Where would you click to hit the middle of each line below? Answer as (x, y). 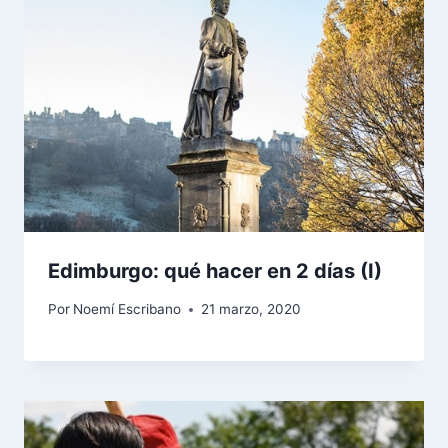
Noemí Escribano (127, 309)
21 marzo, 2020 (251, 309)
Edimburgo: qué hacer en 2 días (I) (215, 270)
